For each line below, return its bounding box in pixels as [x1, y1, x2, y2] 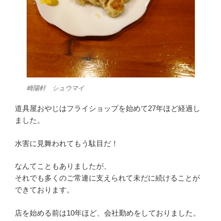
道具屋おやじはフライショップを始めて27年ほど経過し [15, 104, 200, 113]
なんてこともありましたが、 [15, 162, 111, 171]
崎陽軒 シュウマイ [26, 84, 84, 92]
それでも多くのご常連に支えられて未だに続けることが [15, 174, 200, 183]
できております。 [15, 185, 74, 194]
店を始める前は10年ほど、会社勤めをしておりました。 [15, 208, 200, 217]
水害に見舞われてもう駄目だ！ [15, 139, 118, 147]
